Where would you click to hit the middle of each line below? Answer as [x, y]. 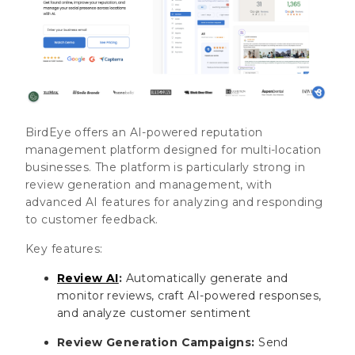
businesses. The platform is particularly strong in [166, 167]
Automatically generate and [205, 278]
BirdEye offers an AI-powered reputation [144, 132]
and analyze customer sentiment [154, 313]
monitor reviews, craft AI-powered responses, [189, 295]
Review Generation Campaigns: [156, 342]
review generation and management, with [149, 184]
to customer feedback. [92, 219]
